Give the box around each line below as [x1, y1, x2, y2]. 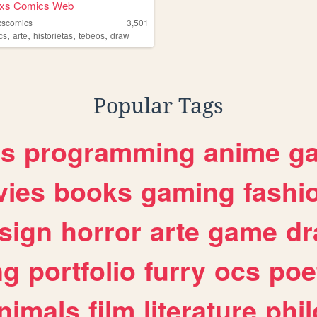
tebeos [79, 29, 105, 42]
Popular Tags [93, 93, 224, 119]
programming [24, 132, 195, 171]
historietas [33, 29, 74, 42]
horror [61, 212, 142, 250]
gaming [141, 172, 235, 211]
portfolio [28, 251, 136, 290]
